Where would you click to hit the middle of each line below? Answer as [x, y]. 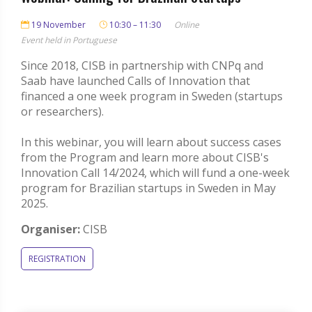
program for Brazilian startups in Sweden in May [148, 188]
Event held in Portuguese [69, 40]
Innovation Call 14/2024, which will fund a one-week [155, 172]
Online [187, 24]
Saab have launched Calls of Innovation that [135, 80]
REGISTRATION [57, 258]
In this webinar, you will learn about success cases [151, 142]
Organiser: [50, 229]
